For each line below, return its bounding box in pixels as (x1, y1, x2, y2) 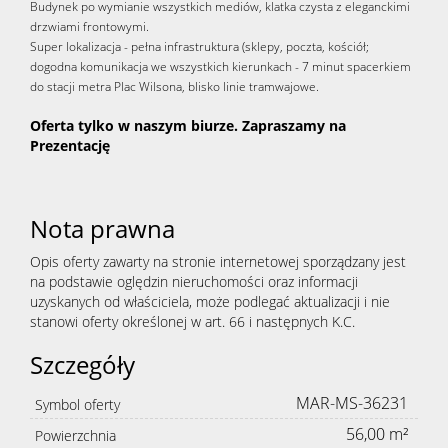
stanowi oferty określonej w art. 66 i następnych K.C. (30, 312, 355, 332)
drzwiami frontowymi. (30, 18, 149, 36)
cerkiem (366, 58, 411, 76)
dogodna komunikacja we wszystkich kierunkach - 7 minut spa (30, 58, 366, 76)
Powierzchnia (35, 426, 116, 446)
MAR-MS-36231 (296, 392, 408, 415)
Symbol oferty (35, 395, 120, 415)
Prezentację (30, 136, 110, 156)
